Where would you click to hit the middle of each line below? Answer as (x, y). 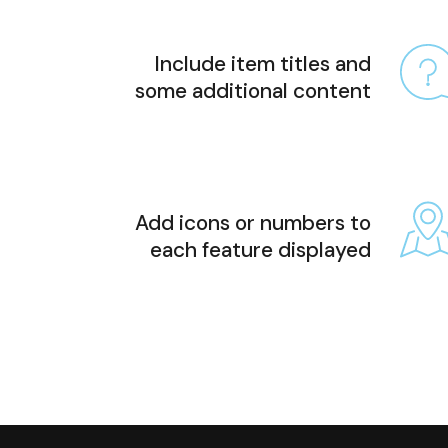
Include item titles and (262, 64)
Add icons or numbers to (252, 222)
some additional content (252, 91)
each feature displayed (260, 249)
